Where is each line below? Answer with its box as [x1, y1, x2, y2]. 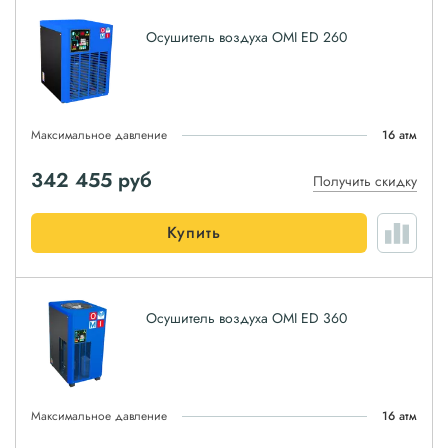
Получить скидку [313, 171, 417, 191]
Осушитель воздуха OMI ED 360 [146, 308, 347, 328]
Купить [167, 221, 221, 244]
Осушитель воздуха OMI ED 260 [146, 27, 347, 47]
